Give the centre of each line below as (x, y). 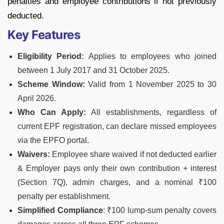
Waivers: (35, 154)
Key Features (44, 35)
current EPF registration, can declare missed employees (117, 126)
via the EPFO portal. (53, 140)
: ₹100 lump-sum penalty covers (160, 210)
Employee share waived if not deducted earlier (134, 154)
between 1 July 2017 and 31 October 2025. (93, 70)
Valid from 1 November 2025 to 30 (150, 84)
